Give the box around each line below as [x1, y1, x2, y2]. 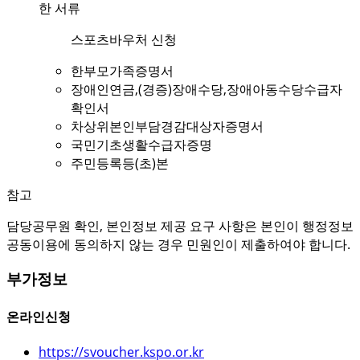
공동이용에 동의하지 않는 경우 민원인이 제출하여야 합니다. [6, 235, 350, 253]
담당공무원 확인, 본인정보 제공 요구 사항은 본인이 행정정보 [6, 216, 354, 235]
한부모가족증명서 [71, 61, 174, 80]
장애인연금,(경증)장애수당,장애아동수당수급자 [71, 80, 342, 98]
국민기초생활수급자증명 [71, 135, 212, 153]
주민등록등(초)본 [71, 153, 169, 172]
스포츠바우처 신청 [71, 30, 177, 48]
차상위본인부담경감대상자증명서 [71, 117, 264, 135]
